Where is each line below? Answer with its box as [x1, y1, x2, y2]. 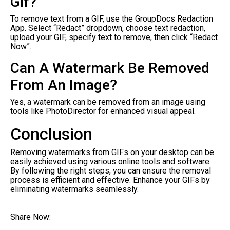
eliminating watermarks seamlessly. [10, 184, 139, 194]
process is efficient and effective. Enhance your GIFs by [10, 175, 210, 185]
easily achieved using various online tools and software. [10, 156, 211, 166]
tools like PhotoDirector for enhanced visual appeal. [10, 106, 196, 116]
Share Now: [10, 212, 51, 222]
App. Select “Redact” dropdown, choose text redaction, [10, 23, 205, 33]
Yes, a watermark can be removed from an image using [10, 97, 205, 107]
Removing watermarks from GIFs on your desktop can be [10, 147, 214, 157]
